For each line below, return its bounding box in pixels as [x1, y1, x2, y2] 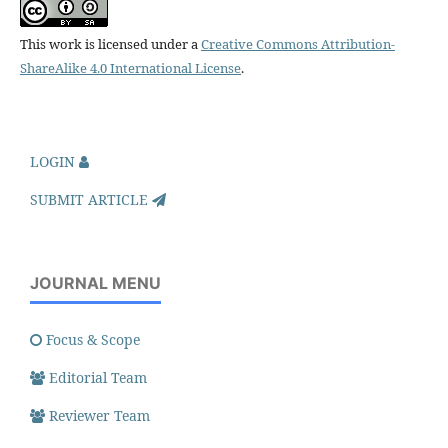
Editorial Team [49, 367, 147, 387]
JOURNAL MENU [30, 272, 161, 293]
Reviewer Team [49, 405, 150, 425]
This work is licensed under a [19, 34, 201, 53]
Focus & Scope [46, 329, 140, 349]
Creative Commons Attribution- [200, 34, 395, 53]
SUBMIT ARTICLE [30, 189, 152, 209]
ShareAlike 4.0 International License [19, 58, 241, 77]
